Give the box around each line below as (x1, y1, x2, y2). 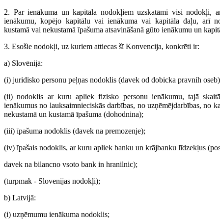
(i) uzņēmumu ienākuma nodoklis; (4, 210, 110, 219)
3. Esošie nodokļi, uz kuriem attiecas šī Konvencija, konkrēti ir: (4, 42, 199, 51)
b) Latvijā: (4, 193, 36, 202)
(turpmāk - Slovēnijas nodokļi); (4, 177, 100, 185)
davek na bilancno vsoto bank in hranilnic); (4, 160, 137, 168)
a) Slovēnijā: (4, 59, 43, 67)
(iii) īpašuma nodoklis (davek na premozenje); (4, 127, 145, 135)
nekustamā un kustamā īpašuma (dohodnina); (4, 110, 143, 118)
